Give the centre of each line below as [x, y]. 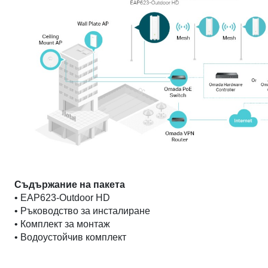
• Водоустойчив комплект [71, 237]
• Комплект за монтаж [63, 224]
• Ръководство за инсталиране [83, 211]
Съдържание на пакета [70, 185]
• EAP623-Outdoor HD [63, 198]
